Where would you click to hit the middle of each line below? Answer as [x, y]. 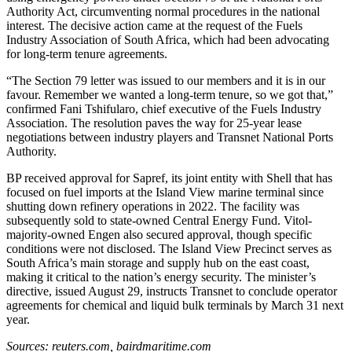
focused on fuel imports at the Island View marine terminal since [165, 192]
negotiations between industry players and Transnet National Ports [170, 137]
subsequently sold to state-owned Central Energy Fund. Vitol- [159, 221]
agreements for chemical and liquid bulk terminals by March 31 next [175, 306]
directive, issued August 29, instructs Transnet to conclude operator [172, 291]
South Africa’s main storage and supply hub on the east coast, [158, 263]
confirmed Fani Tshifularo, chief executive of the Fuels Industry [164, 109]
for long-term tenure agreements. [87, 54]
